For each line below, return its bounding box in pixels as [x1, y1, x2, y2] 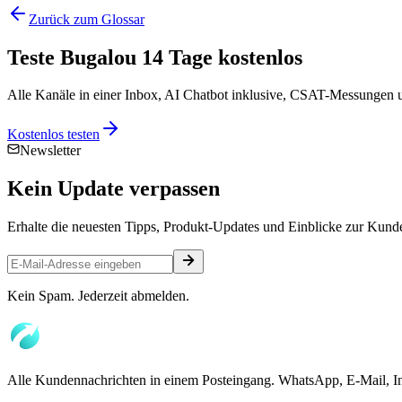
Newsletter [20, 143, 81, 159]
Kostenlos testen [7, 127, 100, 143]
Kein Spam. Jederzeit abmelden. [7, 288, 189, 304]
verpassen [124, 177, 220, 201]
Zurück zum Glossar [29, 11, 144, 27]
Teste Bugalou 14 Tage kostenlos [7, 45, 302, 69]
